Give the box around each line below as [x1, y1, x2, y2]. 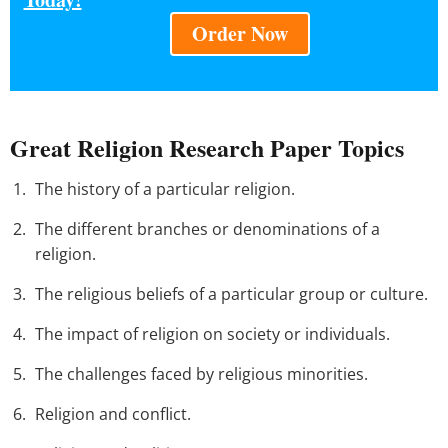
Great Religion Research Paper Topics [10, 130, 404, 166]
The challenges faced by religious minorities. [35, 363, 368, 386]
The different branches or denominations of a [35, 218, 380, 241]
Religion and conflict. [35, 403, 191, 426]
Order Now [191, 19, 288, 49]
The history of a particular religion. [35, 178, 295, 201]
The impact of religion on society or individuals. [35, 323, 390, 346]
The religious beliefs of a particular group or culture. [35, 283, 428, 306]
